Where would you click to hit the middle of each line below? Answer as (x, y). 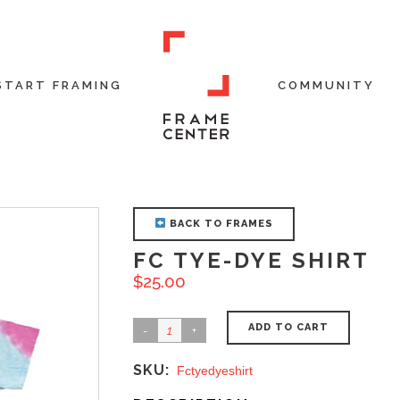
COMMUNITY (326, 85)
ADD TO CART (288, 327)
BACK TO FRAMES (219, 224)
